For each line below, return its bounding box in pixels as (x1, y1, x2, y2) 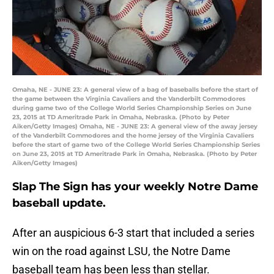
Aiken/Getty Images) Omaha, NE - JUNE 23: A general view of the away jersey (12, 122, 257, 131)
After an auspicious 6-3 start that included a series (12, 226, 254, 240)
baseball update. (12, 196, 106, 210)
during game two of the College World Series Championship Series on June (12, 104, 251, 113)
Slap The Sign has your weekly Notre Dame (12, 180, 258, 194)
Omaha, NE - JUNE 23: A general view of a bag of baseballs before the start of (12, 86, 258, 94)
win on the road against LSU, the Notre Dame (12, 245, 231, 258)
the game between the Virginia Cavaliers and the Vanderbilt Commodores (12, 95, 245, 103)
